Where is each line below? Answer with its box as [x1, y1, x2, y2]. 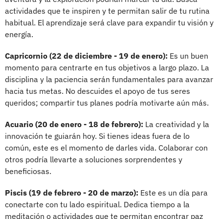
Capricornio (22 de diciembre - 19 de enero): [5, 50, 168, 61]
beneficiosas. [5, 166, 51, 176]
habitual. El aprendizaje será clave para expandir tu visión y [5, 17, 214, 27]
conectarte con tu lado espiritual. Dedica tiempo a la [5, 199, 190, 209]
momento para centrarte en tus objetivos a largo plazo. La [5, 62, 209, 72]
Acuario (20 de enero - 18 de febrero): [5, 119, 143, 129]
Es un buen [168, 50, 208, 61]
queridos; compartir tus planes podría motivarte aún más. [5, 97, 209, 108]
